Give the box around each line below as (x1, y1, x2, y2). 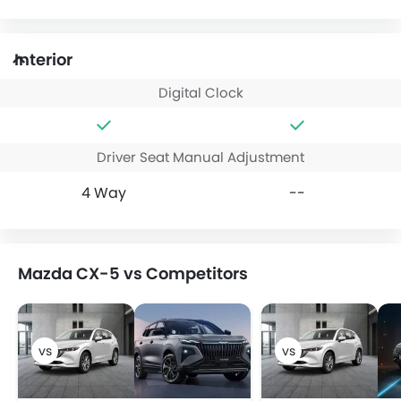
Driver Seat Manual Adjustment (97, 147, 304, 166)
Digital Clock (158, 82, 243, 102)
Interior (14, 47, 73, 71)
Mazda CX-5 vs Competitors (18, 261, 248, 285)
